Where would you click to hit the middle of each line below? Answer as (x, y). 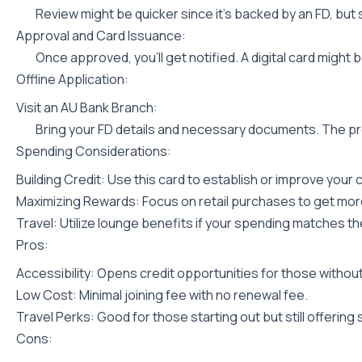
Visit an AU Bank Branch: (87, 107)
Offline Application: (72, 79)
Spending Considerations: (94, 151)
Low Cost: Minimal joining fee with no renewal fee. (162, 295)
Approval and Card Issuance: (101, 36)
